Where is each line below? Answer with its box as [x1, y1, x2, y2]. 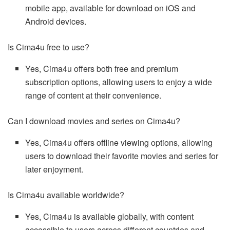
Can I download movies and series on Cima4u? [8, 115, 180, 127]
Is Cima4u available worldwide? [8, 189, 124, 201]
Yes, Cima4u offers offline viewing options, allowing [25, 137, 213, 149]
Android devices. [25, 15, 87, 28]
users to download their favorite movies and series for [25, 150, 219, 162]
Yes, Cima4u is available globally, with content [25, 210, 194, 223]
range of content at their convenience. [25, 89, 162, 102]
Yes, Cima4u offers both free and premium [25, 63, 179, 75]
